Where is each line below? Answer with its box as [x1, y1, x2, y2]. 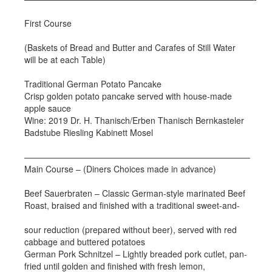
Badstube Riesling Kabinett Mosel [24, 126, 153, 138]
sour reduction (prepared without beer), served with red [24, 223, 237, 236]
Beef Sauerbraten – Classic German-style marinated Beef [24, 187, 245, 199]
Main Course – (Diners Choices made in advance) [24, 163, 216, 175]
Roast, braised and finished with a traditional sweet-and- [24, 199, 240, 211]
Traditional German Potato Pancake [24, 78, 161, 90]
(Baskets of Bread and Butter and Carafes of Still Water [24, 41, 236, 53]
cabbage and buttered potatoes [24, 236, 145, 248]
